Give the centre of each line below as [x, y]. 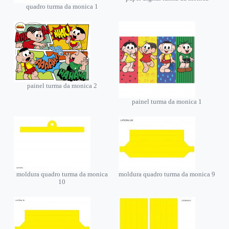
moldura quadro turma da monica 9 [167, 174]
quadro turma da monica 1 [62, 6]
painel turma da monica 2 [62, 86]
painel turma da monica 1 [167, 101]
